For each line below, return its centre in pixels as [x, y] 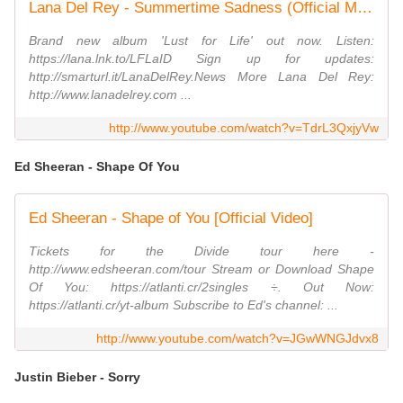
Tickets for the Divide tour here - [201, 251]
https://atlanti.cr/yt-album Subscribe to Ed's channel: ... [184, 305]
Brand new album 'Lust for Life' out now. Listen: [201, 41]
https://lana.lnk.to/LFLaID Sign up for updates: [201, 59]
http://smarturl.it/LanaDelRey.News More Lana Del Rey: [201, 77]
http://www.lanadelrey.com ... [110, 95]
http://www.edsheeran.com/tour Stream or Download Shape [201, 269]
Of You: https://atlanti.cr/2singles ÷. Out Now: [201, 287]
